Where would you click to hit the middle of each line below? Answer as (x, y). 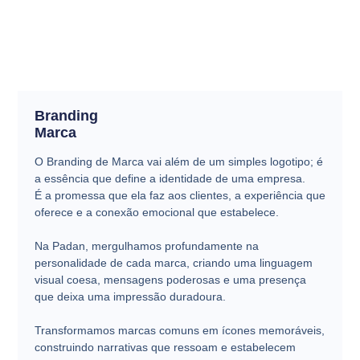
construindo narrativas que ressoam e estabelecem (165, 347)
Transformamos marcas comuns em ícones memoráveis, (179, 330)
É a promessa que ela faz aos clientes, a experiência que (180, 195)
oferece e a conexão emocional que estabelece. (156, 212)
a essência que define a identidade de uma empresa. (170, 178)
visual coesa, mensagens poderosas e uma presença (170, 280)
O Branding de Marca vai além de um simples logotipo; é (178, 162)
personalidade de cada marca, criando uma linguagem (173, 263)
